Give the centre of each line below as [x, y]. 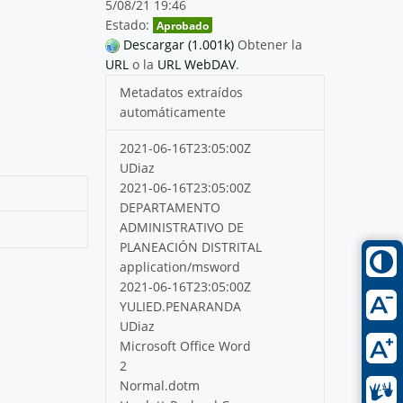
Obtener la [270, 44]
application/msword [180, 266]
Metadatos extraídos [182, 92]
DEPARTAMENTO [170, 207]
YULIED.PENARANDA [181, 306]
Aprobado [183, 25]
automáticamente [173, 112]
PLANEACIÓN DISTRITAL [191, 246]
